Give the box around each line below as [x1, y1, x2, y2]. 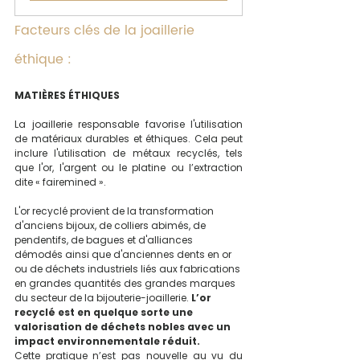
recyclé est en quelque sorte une [14, 305, 195, 319]
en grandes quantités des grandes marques [14, 276, 238, 290]
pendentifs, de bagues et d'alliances [14, 232, 195, 247]
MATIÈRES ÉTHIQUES [14, 88, 120, 102]
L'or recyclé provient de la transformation [14, 203, 216, 218]
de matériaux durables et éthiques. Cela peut [14, 131, 243, 145]
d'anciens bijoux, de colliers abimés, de [14, 218, 208, 232]
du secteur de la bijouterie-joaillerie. [14, 290, 191, 305]
